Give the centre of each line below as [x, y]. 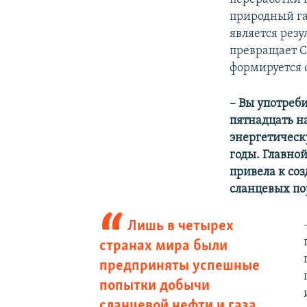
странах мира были [163, 246]
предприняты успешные [179, 266]
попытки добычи [154, 286]
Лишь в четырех [181, 226]
